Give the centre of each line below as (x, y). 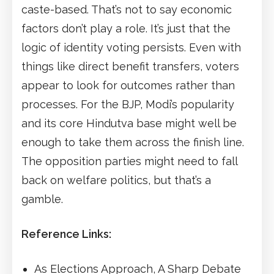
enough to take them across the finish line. (133, 142)
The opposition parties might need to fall (129, 161)
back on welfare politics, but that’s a (116, 180)
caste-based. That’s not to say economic (127, 9)
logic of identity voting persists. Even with (131, 47)
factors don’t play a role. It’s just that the (126, 28)
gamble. (42, 199)
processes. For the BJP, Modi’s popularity (128, 104)
